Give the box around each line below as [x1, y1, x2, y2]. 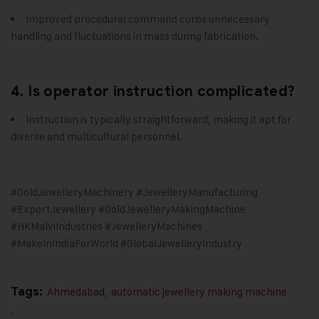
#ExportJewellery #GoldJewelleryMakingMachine [11, 202, 246, 216]
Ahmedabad [47, 285, 105, 299]
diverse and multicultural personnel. [11, 130, 182, 144]
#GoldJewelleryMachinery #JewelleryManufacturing [11, 185, 258, 199]
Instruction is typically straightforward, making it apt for [26, 113, 291, 127]
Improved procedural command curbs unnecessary [26, 12, 270, 26]
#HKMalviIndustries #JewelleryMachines [11, 219, 202, 234]
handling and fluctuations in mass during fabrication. [11, 29, 258, 43]
